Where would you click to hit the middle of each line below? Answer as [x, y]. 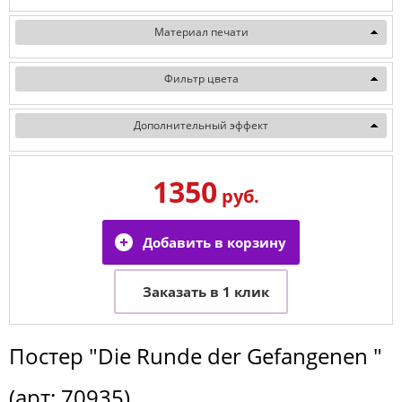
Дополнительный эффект [201, 125]
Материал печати [201, 31]
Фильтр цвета [201, 78]
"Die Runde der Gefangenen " [236, 355]
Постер [49, 355]
